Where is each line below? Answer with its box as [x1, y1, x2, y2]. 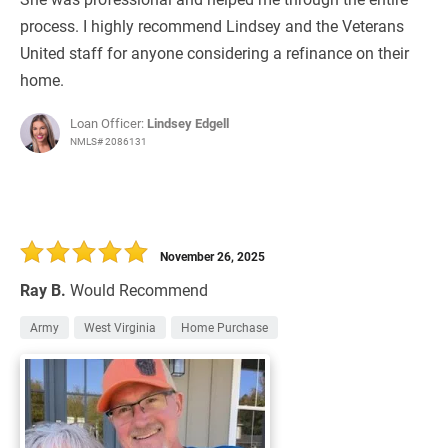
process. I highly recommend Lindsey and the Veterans [20, 15, 404, 37]
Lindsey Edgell [147, 114, 229, 133]
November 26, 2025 [160, 248, 265, 265]
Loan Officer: [70, 114, 147, 133]
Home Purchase [181, 319, 268, 336]
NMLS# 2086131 [70, 134, 147, 149]
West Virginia [84, 319, 156, 336]
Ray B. [20, 279, 66, 301]
